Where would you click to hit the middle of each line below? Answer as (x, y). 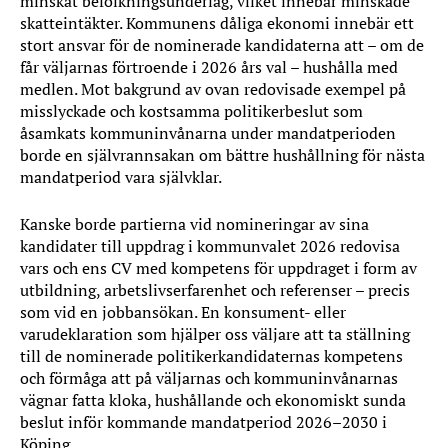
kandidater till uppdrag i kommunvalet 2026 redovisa (210, 246)
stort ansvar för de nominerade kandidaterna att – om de (222, 45)
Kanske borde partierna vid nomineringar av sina (194, 224)
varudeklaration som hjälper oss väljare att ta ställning (215, 334)
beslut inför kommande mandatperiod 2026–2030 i (203, 422)
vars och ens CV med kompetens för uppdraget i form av (218, 268)
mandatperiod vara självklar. (121, 177)
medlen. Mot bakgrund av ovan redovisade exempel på (213, 89)
